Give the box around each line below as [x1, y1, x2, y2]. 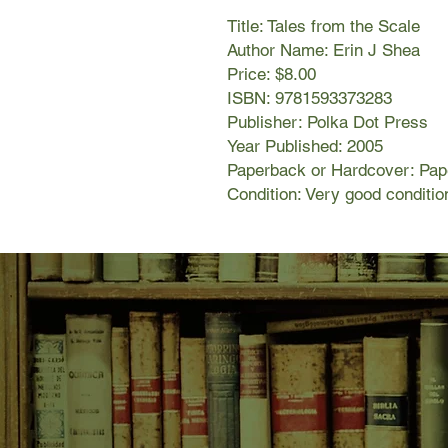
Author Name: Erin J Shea [227, 40, 420, 61]
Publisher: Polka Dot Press [227, 112, 428, 133]
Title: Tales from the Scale [227, 16, 420, 37]
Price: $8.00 [227, 64, 316, 85]
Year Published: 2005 [227, 136, 383, 157]
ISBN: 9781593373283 [227, 88, 392, 109]
